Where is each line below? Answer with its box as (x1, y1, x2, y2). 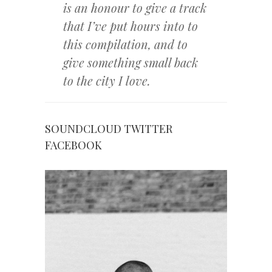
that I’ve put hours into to (63, 18, 198, 34)
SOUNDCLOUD (45, 121, 121, 136)
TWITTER (124, 121, 172, 136)
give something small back (63, 54, 198, 70)
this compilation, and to (63, 36, 188, 52)
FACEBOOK (45, 138, 102, 152)
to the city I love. (63, 72, 151, 89)
